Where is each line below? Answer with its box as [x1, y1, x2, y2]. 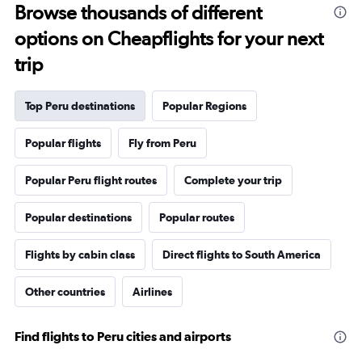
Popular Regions [162, 99, 246, 113]
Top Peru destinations [25, 99, 135, 113]
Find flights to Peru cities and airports [15, 329, 231, 344]
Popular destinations [25, 211, 132, 225]
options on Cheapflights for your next [15, 27, 323, 51]
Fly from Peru [128, 137, 196, 150]
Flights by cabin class [25, 248, 135, 262]
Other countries [25, 285, 105, 299]
